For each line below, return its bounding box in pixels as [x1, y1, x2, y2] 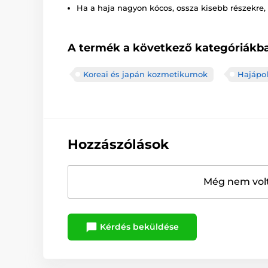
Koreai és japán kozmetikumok [83, 69, 208, 79]
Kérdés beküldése [98, 221, 179, 232]
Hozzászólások [68, 136, 169, 153]
